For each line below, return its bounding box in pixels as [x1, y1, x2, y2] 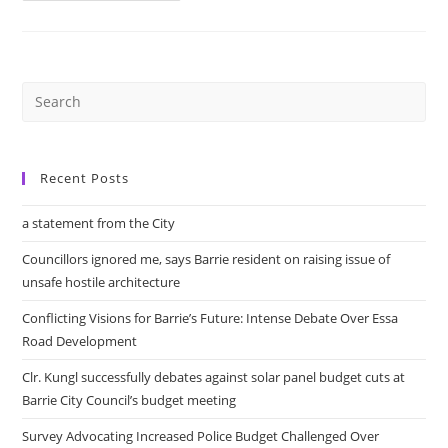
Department [147, 44, 239, 64]
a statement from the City [22, 213, 176, 232]
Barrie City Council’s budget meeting [22, 390, 237, 409]
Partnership [147, 142, 238, 162]
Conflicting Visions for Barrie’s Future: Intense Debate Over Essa [22, 308, 399, 327]
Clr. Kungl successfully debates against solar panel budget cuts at [22, 367, 406, 386]
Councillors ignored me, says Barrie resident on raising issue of [22, 249, 391, 268]
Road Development [22, 331, 138, 350]
